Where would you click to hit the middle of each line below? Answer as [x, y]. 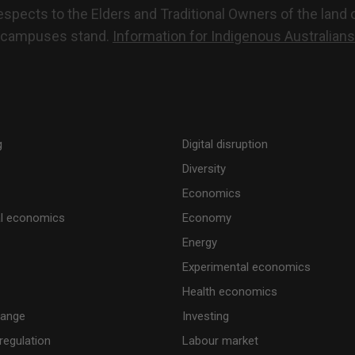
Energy [199, 242]
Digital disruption [225, 144]
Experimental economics [246, 267]
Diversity [204, 168]
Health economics [229, 291]
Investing [205, 316]
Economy [206, 218]
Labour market [220, 340]
